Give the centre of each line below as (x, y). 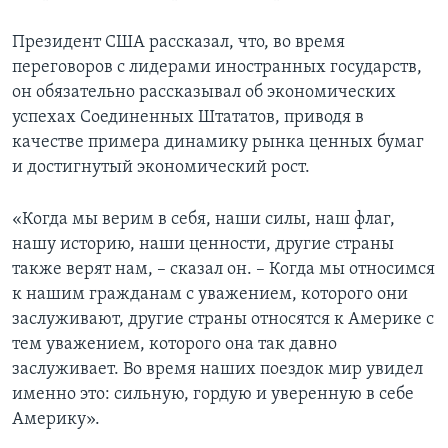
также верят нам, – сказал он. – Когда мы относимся (223, 269)
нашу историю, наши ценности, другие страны (203, 244)
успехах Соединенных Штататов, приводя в (188, 117)
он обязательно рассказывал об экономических (204, 92)
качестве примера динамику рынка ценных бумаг (218, 142)
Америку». (56, 419)
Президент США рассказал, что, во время (178, 42)
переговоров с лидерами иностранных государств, (217, 67)
